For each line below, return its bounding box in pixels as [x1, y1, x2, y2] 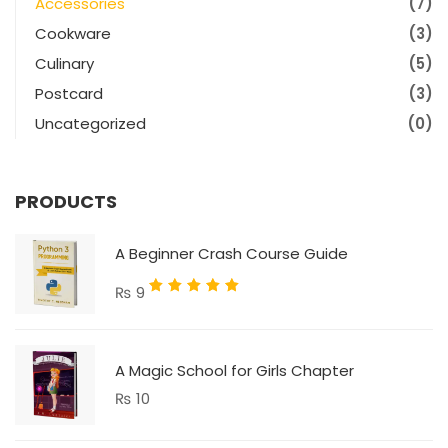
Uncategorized [35, 112, 146, 134]
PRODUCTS [15, 188, 117, 214]
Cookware [35, 22, 111, 44]
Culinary [35, 52, 94, 74]
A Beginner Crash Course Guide [115, 243, 348, 264]
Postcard [35, 82, 103, 104]
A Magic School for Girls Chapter [115, 359, 354, 381]
